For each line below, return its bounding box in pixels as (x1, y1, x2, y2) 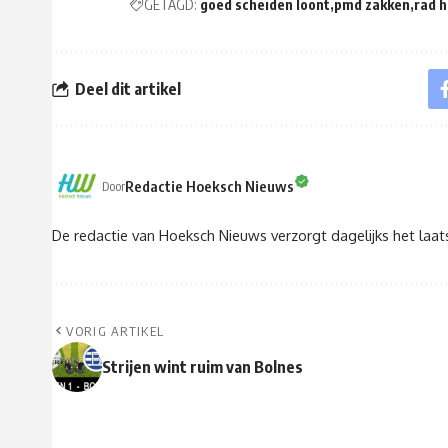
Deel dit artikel (75, 78, 181, 99)
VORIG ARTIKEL (66, 323, 165, 340)
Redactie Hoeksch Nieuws (125, 176, 294, 195)
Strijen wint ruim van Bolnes (102, 357, 303, 378)
